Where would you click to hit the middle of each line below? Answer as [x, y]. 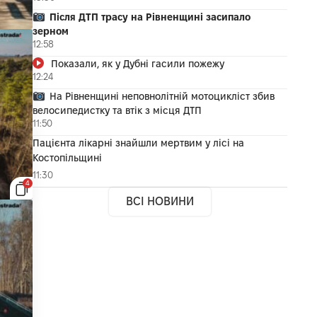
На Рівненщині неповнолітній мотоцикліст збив [162, 96]
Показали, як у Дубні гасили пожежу [138, 63]
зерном [51, 31]
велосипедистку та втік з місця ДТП [117, 110]
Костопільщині [67, 157]
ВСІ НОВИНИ [160, 201]
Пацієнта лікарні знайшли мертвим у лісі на [138, 143]
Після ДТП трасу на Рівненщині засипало [150, 17]
